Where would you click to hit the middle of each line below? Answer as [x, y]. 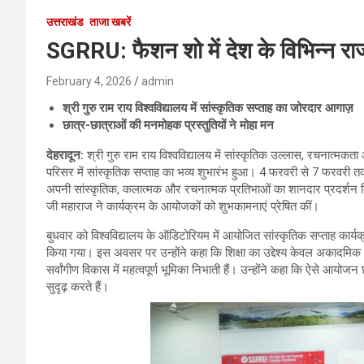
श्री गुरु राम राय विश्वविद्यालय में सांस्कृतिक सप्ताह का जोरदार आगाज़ [208, 108]
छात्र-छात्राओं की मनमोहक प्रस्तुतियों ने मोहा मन [168, 126]
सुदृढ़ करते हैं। [78, 287]
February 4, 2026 [89, 82]
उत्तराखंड [65, 22]
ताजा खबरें [110, 22]
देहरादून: [65, 156]
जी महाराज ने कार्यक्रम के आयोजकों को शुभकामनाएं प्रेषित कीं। [183, 207]
